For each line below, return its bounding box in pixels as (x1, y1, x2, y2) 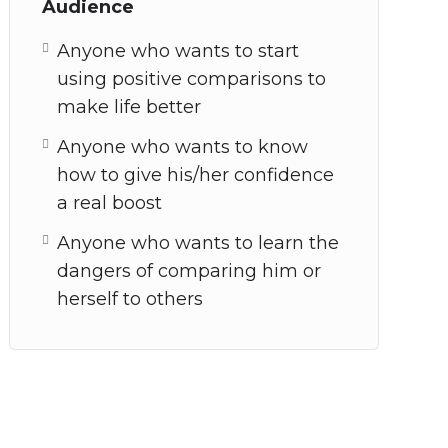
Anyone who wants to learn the (57, 232, 339, 254)
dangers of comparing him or (57, 260, 321, 282)
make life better (57, 96, 201, 118)
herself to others (57, 288, 203, 310)
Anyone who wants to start (57, 40, 299, 62)
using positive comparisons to (57, 68, 326, 90)
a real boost (57, 192, 162, 214)
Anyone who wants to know (57, 136, 308, 158)
